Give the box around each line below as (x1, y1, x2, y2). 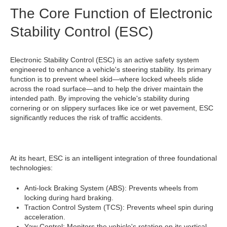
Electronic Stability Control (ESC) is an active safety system (10, 56, 199, 64)
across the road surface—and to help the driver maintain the (10, 85, 203, 93)
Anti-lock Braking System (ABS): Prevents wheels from (24, 184, 198, 193)
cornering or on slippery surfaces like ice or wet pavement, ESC (10, 104, 213, 112)
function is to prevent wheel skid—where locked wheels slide (10, 75, 203, 84)
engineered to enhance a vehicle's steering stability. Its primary (10, 65, 211, 74)
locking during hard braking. (24, 194, 113, 202)
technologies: (10, 164, 53, 172)
